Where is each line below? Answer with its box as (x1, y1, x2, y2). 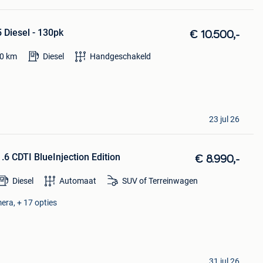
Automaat (59, 176, 96, 186)
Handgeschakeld (89, 52, 151, 62)
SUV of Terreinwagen (122, 176, 198, 186)
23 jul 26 (208, 114, 240, 124)
